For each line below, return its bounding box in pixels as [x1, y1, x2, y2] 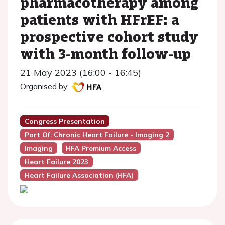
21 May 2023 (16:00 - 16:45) [20, 67, 141, 78]
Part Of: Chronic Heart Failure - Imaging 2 [24, 130, 169, 139]
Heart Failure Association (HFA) [24, 171, 134, 179]
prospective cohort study [20, 26, 198, 46]
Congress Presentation [24, 117, 105, 125]
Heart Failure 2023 [24, 157, 88, 166]
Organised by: [20, 81, 69, 91]
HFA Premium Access [66, 144, 137, 152]
